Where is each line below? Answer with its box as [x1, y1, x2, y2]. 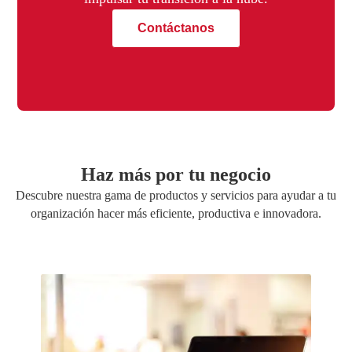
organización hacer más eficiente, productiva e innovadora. [31, 206, 321, 220]
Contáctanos [137, 20, 214, 35]
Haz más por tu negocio [81, 163, 271, 185]
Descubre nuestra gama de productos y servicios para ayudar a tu [16, 188, 336, 202]
